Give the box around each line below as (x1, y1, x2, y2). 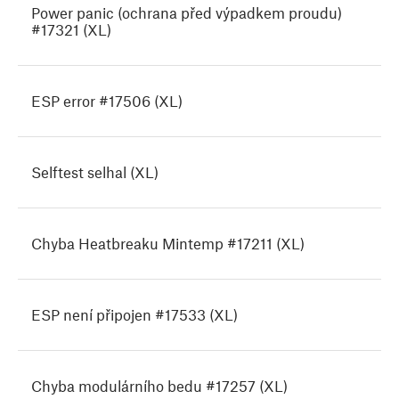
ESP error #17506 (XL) (31, 92, 183, 110)
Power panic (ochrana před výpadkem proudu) (31, 4, 342, 22)
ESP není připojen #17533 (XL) (31, 305, 238, 324)
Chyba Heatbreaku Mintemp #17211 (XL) (31, 234, 305, 253)
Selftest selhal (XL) (31, 163, 159, 182)
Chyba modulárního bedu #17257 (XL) (31, 377, 288, 395)
